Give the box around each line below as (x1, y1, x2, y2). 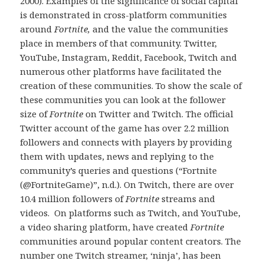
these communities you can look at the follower (20, 93, 226, 105)
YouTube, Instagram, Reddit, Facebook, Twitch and (20, 51, 237, 63)
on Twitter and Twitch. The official (83, 107, 234, 120)
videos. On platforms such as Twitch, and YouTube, (20, 206, 241, 219)
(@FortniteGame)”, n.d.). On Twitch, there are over (20, 178, 235, 190)
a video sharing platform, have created (20, 220, 191, 233)
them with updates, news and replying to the (20, 150, 214, 162)
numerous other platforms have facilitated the (20, 65, 222, 77)
